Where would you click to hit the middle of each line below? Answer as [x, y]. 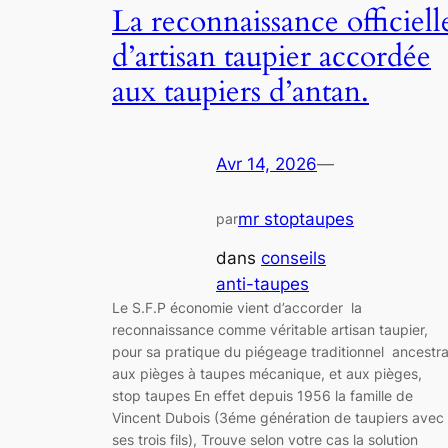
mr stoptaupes [296, 219]
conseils [293, 257]
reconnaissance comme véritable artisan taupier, [270, 329]
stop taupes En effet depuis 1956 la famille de [262, 395]
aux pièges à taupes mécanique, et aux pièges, [269, 373]
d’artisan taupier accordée [271, 56]
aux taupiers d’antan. [240, 91]
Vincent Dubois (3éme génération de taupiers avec [278, 417]
